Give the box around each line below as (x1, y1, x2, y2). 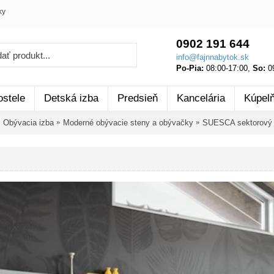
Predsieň (117, 92, 158, 104)
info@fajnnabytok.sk (176, 53, 249, 62)
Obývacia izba (3, 117, 54, 127)
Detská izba (44, 92, 98, 104)
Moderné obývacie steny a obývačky (63, 117, 193, 127)
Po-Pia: (176, 64, 204, 73)
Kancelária (177, 92, 225, 104)
